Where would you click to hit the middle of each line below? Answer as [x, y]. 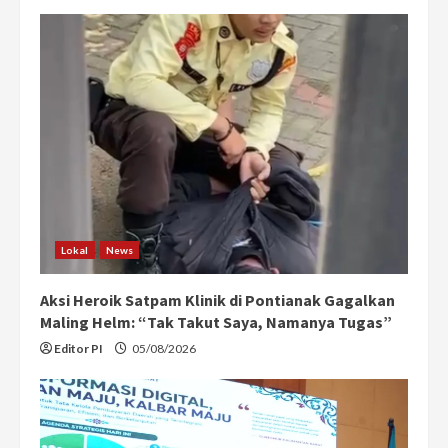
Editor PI [78, 348]
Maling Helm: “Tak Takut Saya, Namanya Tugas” [216, 321]
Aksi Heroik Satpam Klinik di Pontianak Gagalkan [217, 299]
